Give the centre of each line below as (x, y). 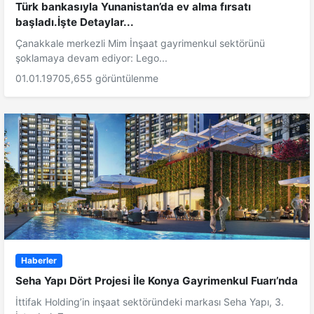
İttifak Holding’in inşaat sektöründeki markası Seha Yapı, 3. (150, 302)
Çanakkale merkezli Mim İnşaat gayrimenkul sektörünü (140, 43)
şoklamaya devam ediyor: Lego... (91, 58)
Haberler (39, 261)
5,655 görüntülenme (111, 78)
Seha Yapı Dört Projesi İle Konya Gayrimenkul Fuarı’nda (157, 281)
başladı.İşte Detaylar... (75, 22)
